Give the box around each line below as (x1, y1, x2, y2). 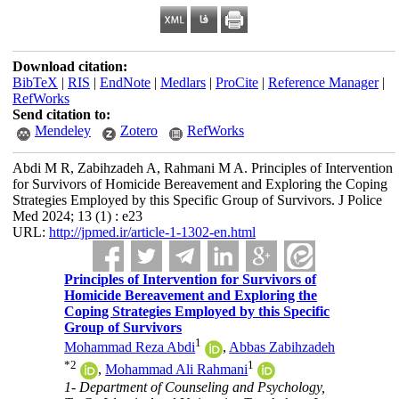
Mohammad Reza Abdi (64, 339, 196, 355)
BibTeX (12, 75, 58, 90)
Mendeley (34, 123, 91, 138)
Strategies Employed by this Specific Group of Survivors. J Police (12, 192, 382, 208)
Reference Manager (267, 75, 379, 90)
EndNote (99, 75, 151, 90)
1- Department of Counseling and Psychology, (64, 379, 326, 395)
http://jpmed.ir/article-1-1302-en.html (48, 224, 256, 240)
